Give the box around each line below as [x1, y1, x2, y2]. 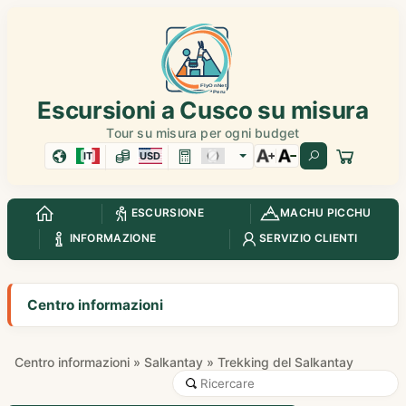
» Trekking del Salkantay [203, 354, 353, 370]
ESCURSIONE [130, 206, 204, 220]
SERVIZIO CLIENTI [258, 231, 358, 246]
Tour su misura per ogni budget [106, 125, 300, 140]
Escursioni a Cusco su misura [37, 96, 369, 124]
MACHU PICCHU [279, 206, 372, 220]
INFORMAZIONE [69, 231, 157, 246]
